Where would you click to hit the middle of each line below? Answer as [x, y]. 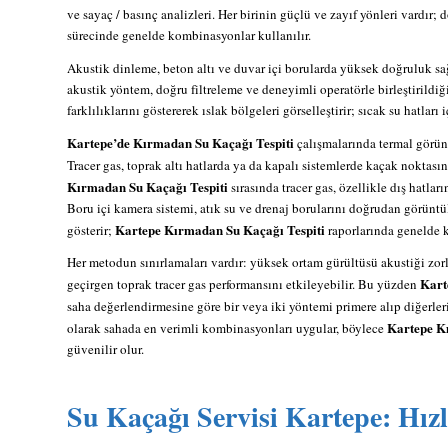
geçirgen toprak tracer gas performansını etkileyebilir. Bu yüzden [243, 283]
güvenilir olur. [105, 348]
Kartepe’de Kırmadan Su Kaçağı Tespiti [180, 142]
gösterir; [91, 229]
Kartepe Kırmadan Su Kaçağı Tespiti [220, 229]
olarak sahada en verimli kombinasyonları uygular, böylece [227, 327]
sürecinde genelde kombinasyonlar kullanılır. [189, 34]
